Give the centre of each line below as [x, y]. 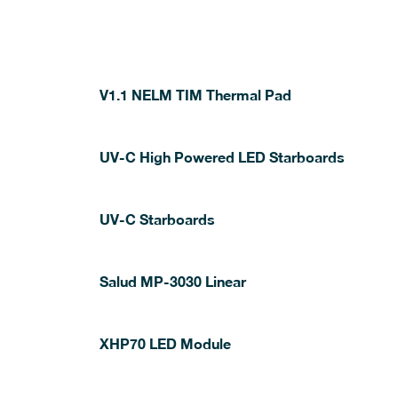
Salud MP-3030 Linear [173, 281]
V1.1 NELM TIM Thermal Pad [195, 95]
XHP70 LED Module [165, 343]
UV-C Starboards [157, 219]
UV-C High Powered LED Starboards [222, 157]
